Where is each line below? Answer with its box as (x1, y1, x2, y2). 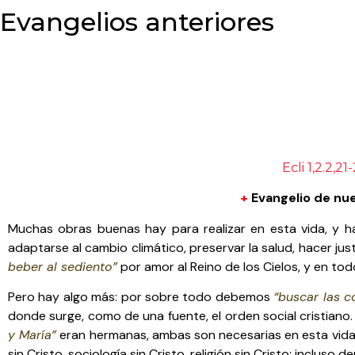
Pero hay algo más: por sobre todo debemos (8, 288, 274, 306)
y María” (8, 326, 57, 344)
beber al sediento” (8, 258, 117, 275)
